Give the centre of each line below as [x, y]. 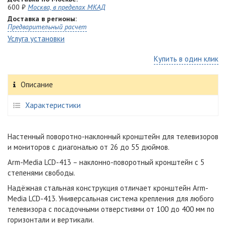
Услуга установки [36, 39]
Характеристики [53, 105]
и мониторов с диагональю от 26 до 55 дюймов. [89, 147]
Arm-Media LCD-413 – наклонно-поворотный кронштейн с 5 [106, 162]
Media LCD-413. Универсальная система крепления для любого [111, 199]
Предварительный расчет [47, 27]
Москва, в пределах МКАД [67, 7]
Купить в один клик [186, 59]
